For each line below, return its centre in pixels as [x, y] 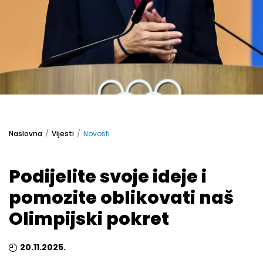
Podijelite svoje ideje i [108, 177]
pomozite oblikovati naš [121, 198]
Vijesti [63, 133]
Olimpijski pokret [89, 219]
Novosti [97, 133]
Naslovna [26, 133]
